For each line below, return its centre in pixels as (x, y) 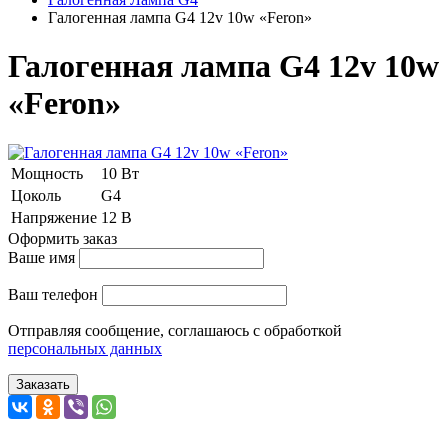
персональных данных (85, 348)
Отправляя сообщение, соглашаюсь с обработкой (175, 330)
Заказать (43, 384)
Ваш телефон (53, 294)
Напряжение (54, 217)
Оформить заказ (62, 238)
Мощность (47, 173)
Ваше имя (41, 257)
